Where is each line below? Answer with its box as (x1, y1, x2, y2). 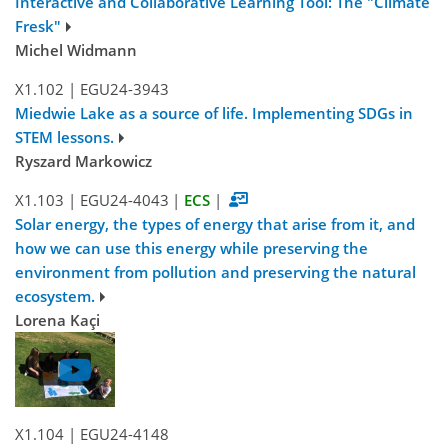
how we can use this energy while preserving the (15, 238, 368, 259)
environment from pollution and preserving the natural (15, 262, 416, 283)
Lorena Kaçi (15, 310, 100, 331)
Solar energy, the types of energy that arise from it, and (15, 214, 415, 235)
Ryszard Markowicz (15, 151, 152, 172)
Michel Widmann (15, 40, 137, 61)
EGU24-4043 (79, 190, 169, 211)
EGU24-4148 (79, 424, 169, 445)
